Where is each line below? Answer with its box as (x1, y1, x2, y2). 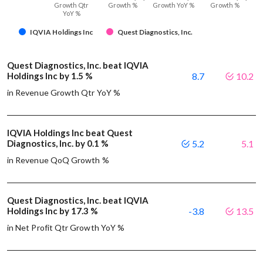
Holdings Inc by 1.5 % (7, 70, 93, 82)
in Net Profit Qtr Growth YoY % (7, 222, 125, 233)
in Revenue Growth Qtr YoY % (7, 87, 120, 98)
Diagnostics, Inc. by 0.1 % (7, 138, 109, 149)
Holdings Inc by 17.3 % (7, 205, 98, 217)
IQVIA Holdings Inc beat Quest (7, 127, 133, 139)
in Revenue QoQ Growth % (7, 155, 109, 166)
